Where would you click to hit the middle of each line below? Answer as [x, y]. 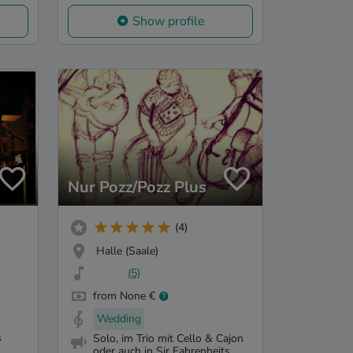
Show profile [168, 22]
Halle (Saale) [127, 251]
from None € [124, 296]
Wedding [119, 319]
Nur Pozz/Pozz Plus [137, 187]
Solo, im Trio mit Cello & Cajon [168, 338]
